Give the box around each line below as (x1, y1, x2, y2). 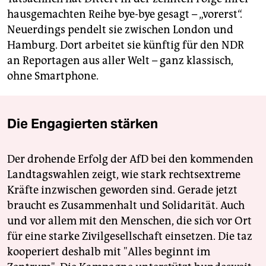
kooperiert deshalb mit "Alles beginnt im (7, 245, 210, 259)
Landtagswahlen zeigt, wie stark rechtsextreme (7, 168, 240, 182)
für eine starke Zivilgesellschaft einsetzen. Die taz (7, 230, 252, 243)
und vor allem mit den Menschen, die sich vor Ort (7, 214, 252, 228)
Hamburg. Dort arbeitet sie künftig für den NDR (7, 39, 244, 52)
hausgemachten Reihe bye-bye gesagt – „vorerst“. (7, 8, 242, 21)
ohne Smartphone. (7, 69, 99, 83)
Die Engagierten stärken (7, 115, 158, 132)
